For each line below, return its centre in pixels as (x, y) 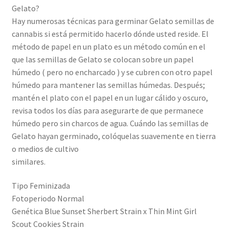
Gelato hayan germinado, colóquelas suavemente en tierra (113, 136)
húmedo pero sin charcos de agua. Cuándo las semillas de (110, 123)
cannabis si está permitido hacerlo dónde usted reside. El (110, 33)
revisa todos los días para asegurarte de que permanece (107, 110)
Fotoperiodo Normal (48, 199)
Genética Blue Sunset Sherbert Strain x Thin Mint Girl (104, 211)
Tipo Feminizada (41, 186)
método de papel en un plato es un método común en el (108, 46)
